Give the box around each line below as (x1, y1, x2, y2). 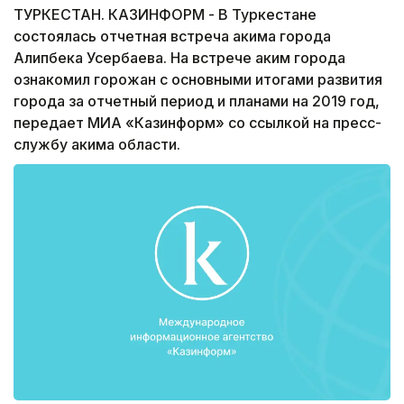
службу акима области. (14, 135, 180, 154)
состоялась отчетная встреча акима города (14, 27, 331, 46)
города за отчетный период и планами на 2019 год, (14, 92, 380, 111)
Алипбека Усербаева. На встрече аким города (14, 49, 345, 68)
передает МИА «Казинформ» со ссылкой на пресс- (14, 114, 381, 133)
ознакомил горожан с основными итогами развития (14, 70, 382, 89)
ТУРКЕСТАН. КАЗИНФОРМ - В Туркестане (14, 5, 317, 24)
